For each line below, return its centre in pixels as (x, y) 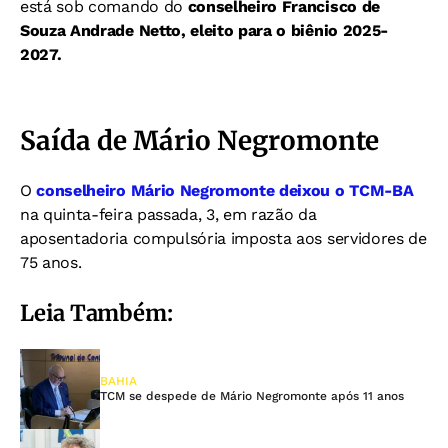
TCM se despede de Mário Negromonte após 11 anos (252, 396)
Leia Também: (96, 313)
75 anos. (51, 263)
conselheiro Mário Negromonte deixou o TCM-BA (225, 191)
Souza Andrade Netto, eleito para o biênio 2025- (204, 31)
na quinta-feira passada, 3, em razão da (168, 215)
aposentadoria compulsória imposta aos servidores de (223, 239)
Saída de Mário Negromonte (199, 141)
